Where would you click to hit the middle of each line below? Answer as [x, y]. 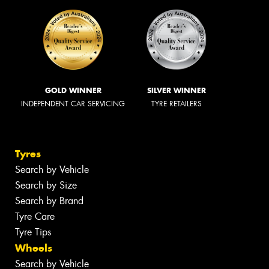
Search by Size [46, 185]
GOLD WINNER [73, 91]
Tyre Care [35, 216]
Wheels [34, 248]
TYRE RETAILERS [177, 104]
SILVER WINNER [177, 91]
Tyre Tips [33, 232]
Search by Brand [49, 201]
